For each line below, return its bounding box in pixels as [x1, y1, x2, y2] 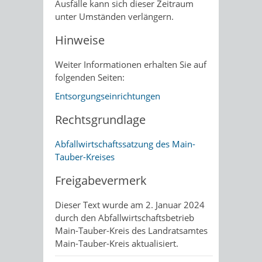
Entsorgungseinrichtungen [55, 89, 160, 102]
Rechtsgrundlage [55, 111, 146, 127]
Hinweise [55, 32, 105, 48]
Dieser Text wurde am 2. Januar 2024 [55, 198, 205, 211]
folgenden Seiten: [55, 71, 125, 83]
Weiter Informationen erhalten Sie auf [55, 58, 206, 70]
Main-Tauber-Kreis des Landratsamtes [55, 224, 208, 236]
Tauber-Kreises [55, 150, 115, 163]
